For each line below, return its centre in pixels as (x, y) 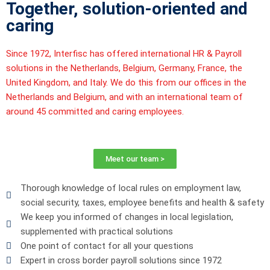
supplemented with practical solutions (96, 232)
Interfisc (71, 54)
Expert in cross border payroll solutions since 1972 (121, 261)
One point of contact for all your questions (107, 246)
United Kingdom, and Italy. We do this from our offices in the (126, 83)
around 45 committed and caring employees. (95, 112)
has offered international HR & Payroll (165, 54)
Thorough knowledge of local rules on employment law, (130, 188)
